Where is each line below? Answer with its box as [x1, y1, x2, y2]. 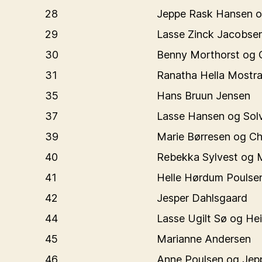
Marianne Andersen [157, 233, 251, 245]
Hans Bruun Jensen [157, 89, 250, 102]
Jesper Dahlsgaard [157, 192, 247, 204]
